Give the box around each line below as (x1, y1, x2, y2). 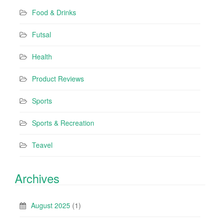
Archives (15, 169, 59, 187)
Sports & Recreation (32, 117, 94, 128)
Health (32, 51, 52, 61)
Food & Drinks (32, 7, 76, 17)
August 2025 (31, 200, 70, 210)
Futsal (32, 29, 51, 39)
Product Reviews (32, 73, 84, 83)
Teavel (32, 139, 53, 150)
